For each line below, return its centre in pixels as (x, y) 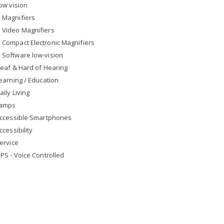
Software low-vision (32, 55)
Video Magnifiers (28, 30)
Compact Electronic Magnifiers (48, 42)
